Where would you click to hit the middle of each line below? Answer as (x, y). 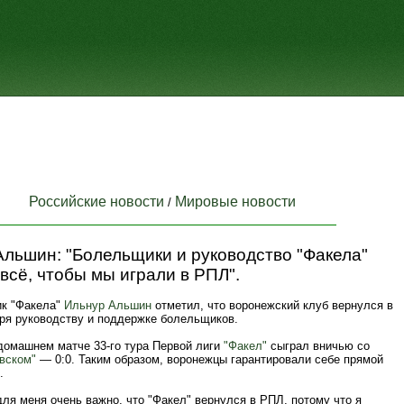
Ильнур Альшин (108, 305)
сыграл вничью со (318, 346)
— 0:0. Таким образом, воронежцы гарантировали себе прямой (210, 359)
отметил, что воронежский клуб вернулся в (272, 305)
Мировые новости (235, 202)
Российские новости (96, 202)
